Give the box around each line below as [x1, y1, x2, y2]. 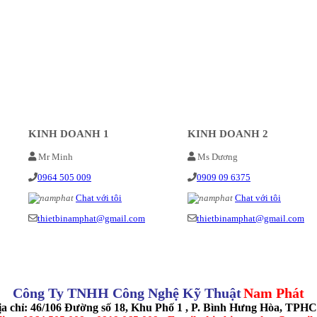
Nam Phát [243, 284, 304, 301]
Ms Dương [195, 151, 238, 162]
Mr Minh [36, 151, 73, 162]
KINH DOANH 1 [28, 127, 109, 140]
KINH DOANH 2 [188, 127, 268, 140]
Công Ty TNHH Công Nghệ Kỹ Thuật [13, 284, 241, 301]
